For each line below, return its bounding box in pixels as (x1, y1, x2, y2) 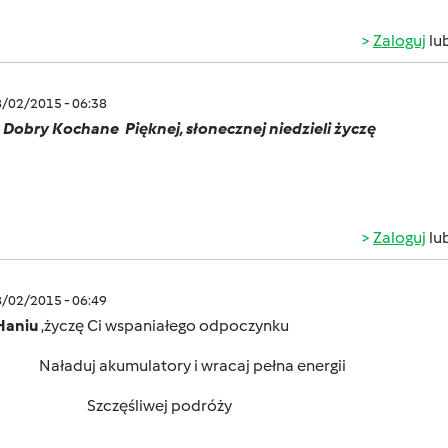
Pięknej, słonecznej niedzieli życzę (122, 119, 376, 138)
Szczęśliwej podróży (84, 396, 235, 415)
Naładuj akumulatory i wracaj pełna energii (36, 356, 349, 375)
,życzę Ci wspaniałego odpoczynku (38, 316, 292, 335)
